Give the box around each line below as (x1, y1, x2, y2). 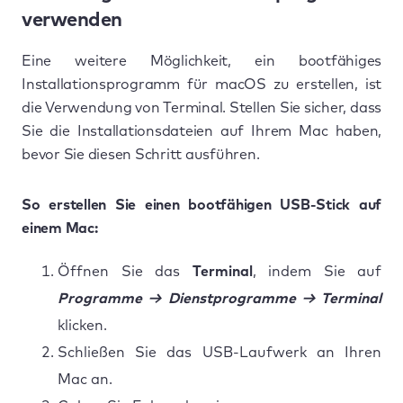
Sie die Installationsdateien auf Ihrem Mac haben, (22, 123, 381, 139)
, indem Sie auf (252, 264, 381, 279)
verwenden (22, 10, 122, 31)
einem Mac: (22, 220, 98, 236)
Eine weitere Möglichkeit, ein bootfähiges (22, 53, 381, 68)
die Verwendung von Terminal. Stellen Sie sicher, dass (22, 100, 381, 115)
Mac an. (58, 372, 112, 387)
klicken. (58, 318, 107, 333)
